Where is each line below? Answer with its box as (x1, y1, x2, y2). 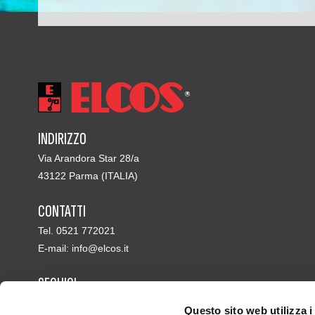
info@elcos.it (71, 243, 129, 255)
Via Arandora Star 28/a (37, 153, 139, 165)
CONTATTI (37, 201, 86, 222)
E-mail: (37, 243, 72, 255)
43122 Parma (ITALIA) (37, 170, 138, 182)
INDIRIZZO (37, 129, 86, 150)
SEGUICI (37, 274, 77, 295)
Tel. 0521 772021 (37, 225, 115, 237)
